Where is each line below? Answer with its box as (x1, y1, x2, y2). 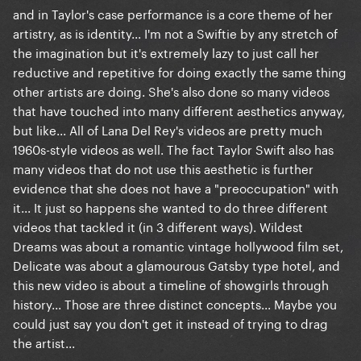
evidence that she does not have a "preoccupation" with (13, 177, 338, 197)
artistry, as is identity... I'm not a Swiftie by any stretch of (13, 23, 338, 43)
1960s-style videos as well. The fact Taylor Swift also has (13, 139, 334, 159)
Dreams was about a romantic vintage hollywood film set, (13, 235, 343, 255)
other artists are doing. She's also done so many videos (13, 81, 330, 101)
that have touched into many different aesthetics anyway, (13, 100, 345, 120)
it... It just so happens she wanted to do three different (13, 197, 328, 217)
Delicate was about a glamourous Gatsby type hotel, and (13, 255, 340, 275)
